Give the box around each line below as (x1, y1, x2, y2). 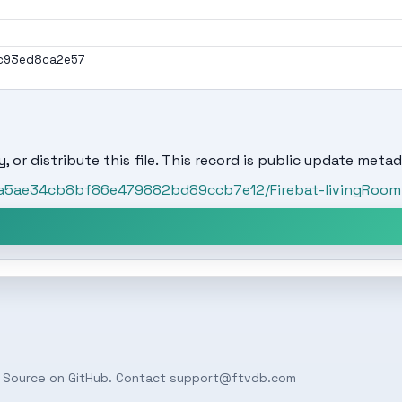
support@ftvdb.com (170, 370, 296, 386)
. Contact (109, 370, 170, 386)
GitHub (68, 370, 109, 386)
